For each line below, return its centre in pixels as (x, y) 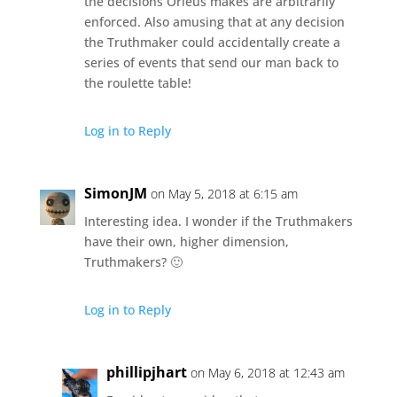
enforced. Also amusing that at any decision (214, 21)
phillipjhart (146, 372)
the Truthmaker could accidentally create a (212, 42)
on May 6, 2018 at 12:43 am (267, 372)
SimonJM (115, 193)
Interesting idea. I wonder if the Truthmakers (218, 221)
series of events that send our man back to (211, 62)
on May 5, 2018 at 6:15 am (224, 193)
